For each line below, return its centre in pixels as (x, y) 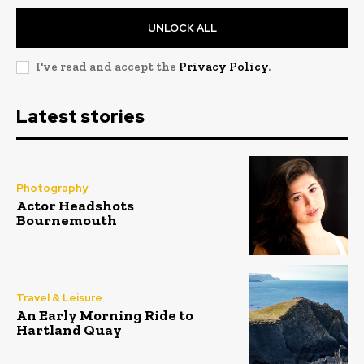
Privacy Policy (223, 66)
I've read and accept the (107, 66)
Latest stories (80, 116)
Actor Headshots (75, 206)
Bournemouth (67, 221)
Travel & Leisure (59, 297)
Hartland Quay (69, 329)
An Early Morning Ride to (105, 315)
